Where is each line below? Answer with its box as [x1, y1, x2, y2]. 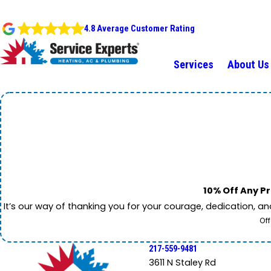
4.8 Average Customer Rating [83, 23, 195, 34]
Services [174, 58, 214, 71]
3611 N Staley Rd [148, 256, 216, 269]
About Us [227, 58, 269, 71]
